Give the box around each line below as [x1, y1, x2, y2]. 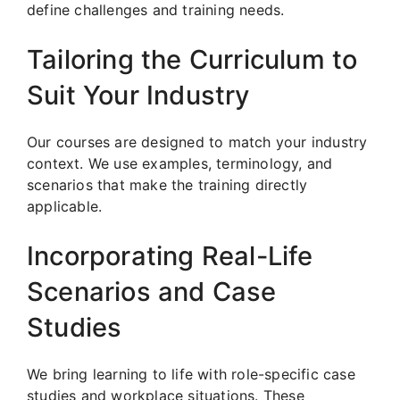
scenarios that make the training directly [27, 175, 308, 194]
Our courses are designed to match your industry [27, 132, 368, 151]
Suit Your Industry [27, 79, 250, 111]
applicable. [27, 196, 103, 215]
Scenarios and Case [27, 275, 277, 307]
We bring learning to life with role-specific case [27, 364, 355, 383]
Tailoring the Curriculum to [27, 43, 358, 75]
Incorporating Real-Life [27, 239, 313, 271]
